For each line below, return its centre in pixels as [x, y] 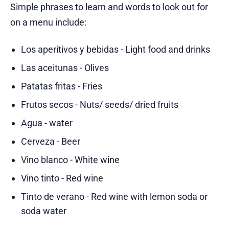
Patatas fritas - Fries [61, 86]
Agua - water [47, 123]
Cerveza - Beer [50, 142]
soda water [43, 211]
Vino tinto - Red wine [62, 178]
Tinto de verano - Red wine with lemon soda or [114, 197]
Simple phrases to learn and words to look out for [109, 7]
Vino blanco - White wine [70, 160]
